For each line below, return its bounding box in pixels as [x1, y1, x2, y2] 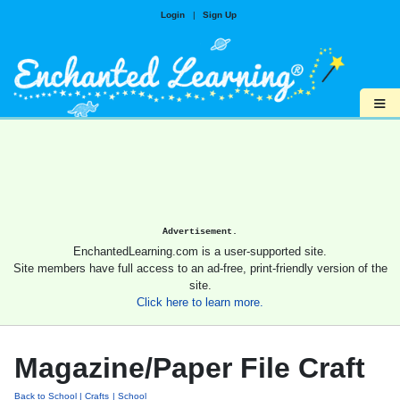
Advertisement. [162, 226, 237, 237]
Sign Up [202, 10, 237, 20]
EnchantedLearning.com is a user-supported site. [73, 245, 327, 259]
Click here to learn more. [137, 296, 263, 310]
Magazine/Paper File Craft [14, 352, 365, 385]
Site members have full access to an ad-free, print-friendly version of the [12, 262, 387, 276]
